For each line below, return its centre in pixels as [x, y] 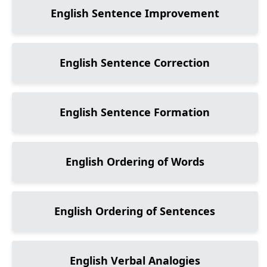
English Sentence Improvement [135, 13]
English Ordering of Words [135, 162]
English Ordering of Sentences [135, 211]
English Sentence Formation [135, 112]
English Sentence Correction [135, 63]
